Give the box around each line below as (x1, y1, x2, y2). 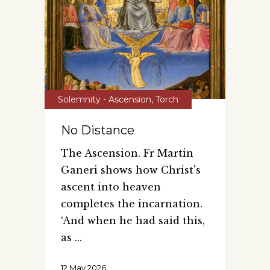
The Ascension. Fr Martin (61, 146, 193, 159)
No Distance (61, 122, 134, 137)
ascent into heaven (61, 180, 161, 193)
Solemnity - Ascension (58, 93, 151, 105)
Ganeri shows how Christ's (61, 163, 201, 176)
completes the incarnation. (61, 197, 202, 210)
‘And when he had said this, (61, 214, 205, 227)
